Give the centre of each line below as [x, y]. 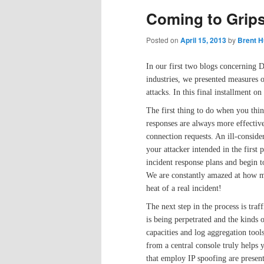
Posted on [163, 40]
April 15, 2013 [203, 40]
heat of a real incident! [185, 188]
